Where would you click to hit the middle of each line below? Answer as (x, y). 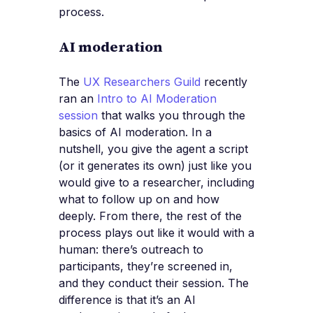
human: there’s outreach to (131, 249)
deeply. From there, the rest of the (150, 216)
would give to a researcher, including (156, 182)
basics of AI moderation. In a (135, 132)
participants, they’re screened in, (146, 266)
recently (224, 81)
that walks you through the (172, 115)
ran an (78, 98)
